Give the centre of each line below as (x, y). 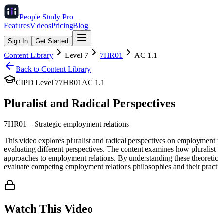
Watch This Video (48, 209)
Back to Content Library (53, 69)
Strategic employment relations (82, 124)
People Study (41, 17)
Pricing (62, 26)
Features (17, 26)
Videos (40, 26)
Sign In (18, 41)
